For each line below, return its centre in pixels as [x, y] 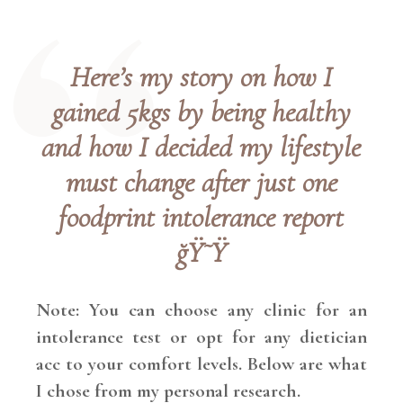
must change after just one [201, 182]
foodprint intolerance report [201, 217]
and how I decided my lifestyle [201, 147]
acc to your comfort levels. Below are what [201, 364]
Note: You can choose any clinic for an [201, 310]
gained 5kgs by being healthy [201, 112]
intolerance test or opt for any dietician [201, 337]
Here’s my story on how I [201, 77]
